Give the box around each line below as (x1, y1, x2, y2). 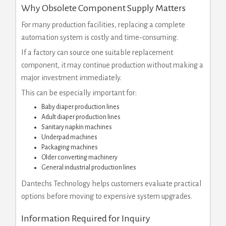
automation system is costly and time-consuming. (21, 33, 178, 41)
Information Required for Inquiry (21, 213, 150, 223)
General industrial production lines (41, 163, 136, 171)
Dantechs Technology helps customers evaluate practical (21, 179, 201, 188)
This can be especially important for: (21, 88, 137, 97)
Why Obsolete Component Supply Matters (21, 3, 186, 13)
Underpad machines (41, 133, 97, 141)
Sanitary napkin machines (41, 123, 112, 131)
